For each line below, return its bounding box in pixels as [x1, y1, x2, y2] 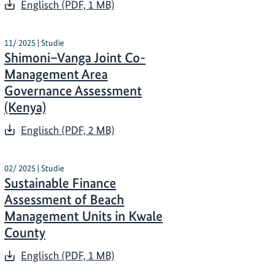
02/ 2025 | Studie [4, 162, 64, 174]
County [4, 224, 45, 241]
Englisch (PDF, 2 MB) [21, 123, 114, 136]
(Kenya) [4, 98, 46, 116]
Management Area [4, 65, 108, 83]
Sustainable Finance [4, 174, 116, 191]
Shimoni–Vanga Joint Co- [4, 49, 146, 66]
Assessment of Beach [4, 191, 124, 208]
